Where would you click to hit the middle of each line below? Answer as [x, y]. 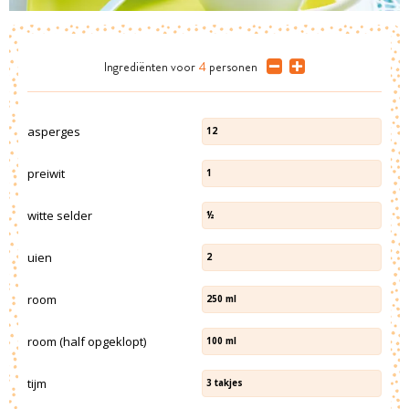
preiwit [46, 173]
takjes [229, 383]
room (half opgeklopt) [87, 341]
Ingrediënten [136, 67]
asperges [54, 131]
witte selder [60, 215]
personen [233, 67]
